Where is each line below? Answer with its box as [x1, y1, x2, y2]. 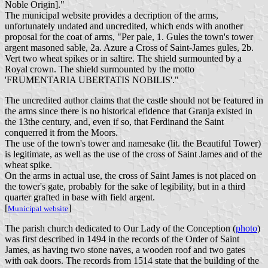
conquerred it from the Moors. [5, 127, 118, 138]
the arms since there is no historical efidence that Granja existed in [5, 105, 252, 116]
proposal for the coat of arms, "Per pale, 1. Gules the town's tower [5, 31, 253, 42]
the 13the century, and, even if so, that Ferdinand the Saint [5, 116, 224, 127]
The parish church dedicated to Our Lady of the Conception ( [5, 223, 236, 233]
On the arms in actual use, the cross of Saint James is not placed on [5, 170, 256, 181]
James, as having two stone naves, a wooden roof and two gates [5, 244, 245, 255]
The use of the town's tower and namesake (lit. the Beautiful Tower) [5, 138, 261, 148]
